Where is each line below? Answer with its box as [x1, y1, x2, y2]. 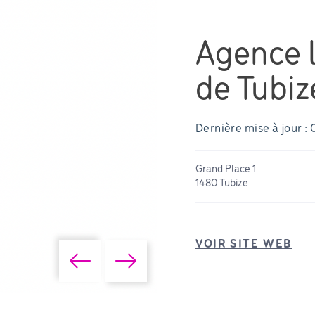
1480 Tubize [195, 177, 248, 189]
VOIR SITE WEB [195, 237, 292, 251]
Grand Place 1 [195, 163, 256, 175]
